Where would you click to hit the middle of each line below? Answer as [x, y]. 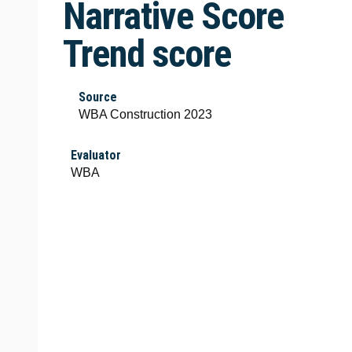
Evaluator [96, 156]
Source [98, 97]
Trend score [147, 54]
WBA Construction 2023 [145, 115]
